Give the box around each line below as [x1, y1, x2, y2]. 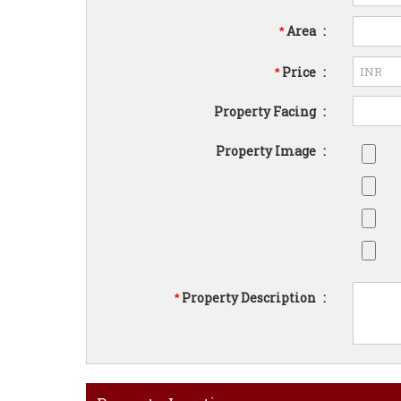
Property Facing [214, 103, 320, 120]
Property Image [216, 142, 320, 159]
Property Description [179, 289, 320, 306]
